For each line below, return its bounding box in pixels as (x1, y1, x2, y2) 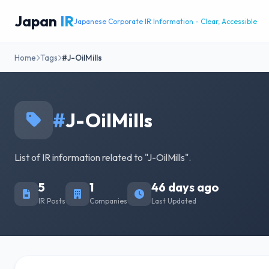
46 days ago (151, 180, 219, 195)
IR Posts (38, 196, 65, 205)
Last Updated (151, 196, 196, 205)
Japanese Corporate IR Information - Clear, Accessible (74, 17, 257, 26)
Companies (89, 196, 127, 205)
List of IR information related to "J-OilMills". (14, 151, 191, 163)
